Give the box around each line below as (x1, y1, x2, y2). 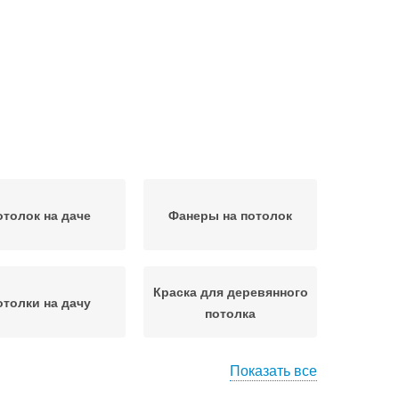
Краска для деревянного (152, 282, 308, 300)
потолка (205, 304, 256, 322)
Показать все (230, 360, 317, 380)
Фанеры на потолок (168, 206, 292, 224)
